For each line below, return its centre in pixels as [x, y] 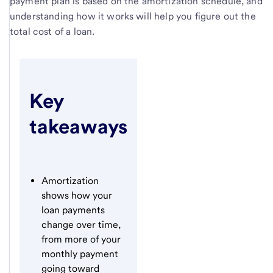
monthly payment [80, 254]
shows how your [77, 196]
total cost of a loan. [52, 31]
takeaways [78, 126]
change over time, [81, 225]
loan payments [73, 210]
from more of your [81, 239]
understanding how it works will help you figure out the [133, 16]
